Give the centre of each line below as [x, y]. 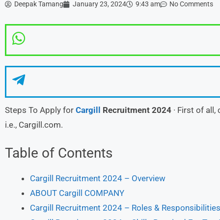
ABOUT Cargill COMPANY [77, 193]
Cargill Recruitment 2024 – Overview [98, 178]
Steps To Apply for [40, 110]
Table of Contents [59, 153]
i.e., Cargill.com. [34, 125]
